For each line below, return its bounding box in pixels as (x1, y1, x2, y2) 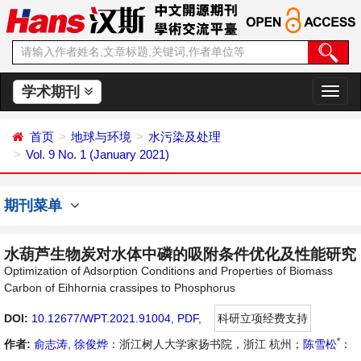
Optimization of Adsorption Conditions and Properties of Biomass (4, 264, 333, 277)
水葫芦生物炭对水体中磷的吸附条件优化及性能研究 (4, 246, 356, 263)
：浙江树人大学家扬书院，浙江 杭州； (108, 338, 303, 351)
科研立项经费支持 (218, 312, 308, 325)
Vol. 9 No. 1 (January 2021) (26, 147, 169, 161)
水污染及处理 (148, 130, 221, 143)
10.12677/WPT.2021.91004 (31, 312, 171, 325)
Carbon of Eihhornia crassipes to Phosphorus (4, 281, 235, 294)
